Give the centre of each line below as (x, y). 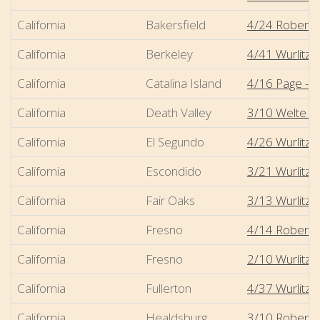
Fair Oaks (170, 200)
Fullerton (169, 288)
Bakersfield (176, 24)
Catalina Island (184, 83)
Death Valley (179, 112)
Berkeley (169, 54)
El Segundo (175, 141)
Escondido (174, 171)
